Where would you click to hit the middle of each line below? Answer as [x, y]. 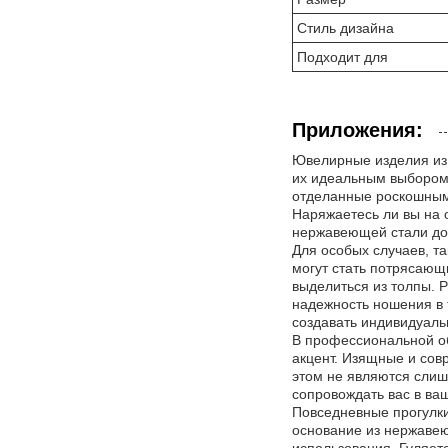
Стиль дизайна [345, 28]
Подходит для [342, 57]
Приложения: [357, 130]
